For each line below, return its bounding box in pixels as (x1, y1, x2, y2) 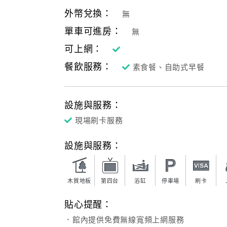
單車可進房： (64, 26, 122, 36)
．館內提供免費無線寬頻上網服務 (64, 216, 184, 224)
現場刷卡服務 (74, 117, 123, 125)
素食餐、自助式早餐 (132, 63, 205, 71)
